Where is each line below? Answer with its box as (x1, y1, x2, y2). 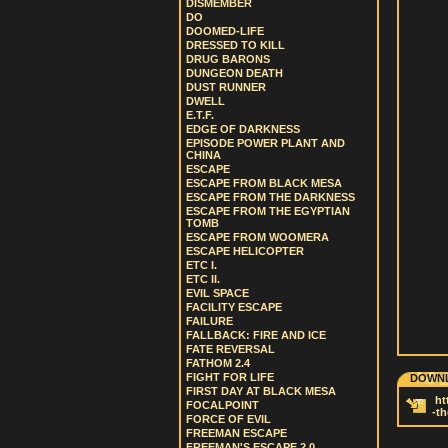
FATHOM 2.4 (186, 357, 250, 369)
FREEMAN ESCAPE (186, 427, 287, 439)
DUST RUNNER (186, 81, 266, 93)
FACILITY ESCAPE (186, 301, 282, 313)
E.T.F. (186, 109, 214, 121)
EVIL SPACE (186, 287, 249, 299)
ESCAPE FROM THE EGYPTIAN (186, 205, 350, 217)
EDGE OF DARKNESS (186, 123, 300, 135)
